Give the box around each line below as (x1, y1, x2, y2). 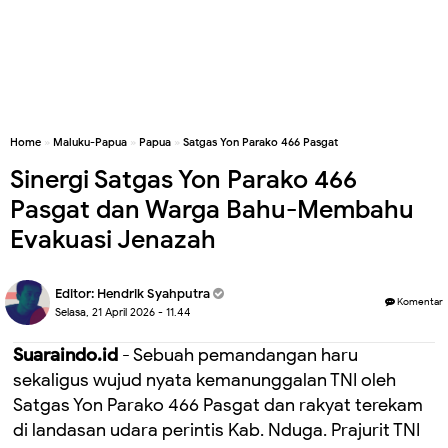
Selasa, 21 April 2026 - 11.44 (55, 305, 191, 319)
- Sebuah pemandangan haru (118, 344, 358, 366)
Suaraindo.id (13, 344, 118, 366)
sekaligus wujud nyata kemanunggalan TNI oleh (13, 369, 396, 391)
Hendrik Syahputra (97, 285, 210, 302)
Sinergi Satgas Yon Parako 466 (10, 164, 357, 195)
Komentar (395, 295, 443, 308)
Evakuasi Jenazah (10, 224, 216, 255)
